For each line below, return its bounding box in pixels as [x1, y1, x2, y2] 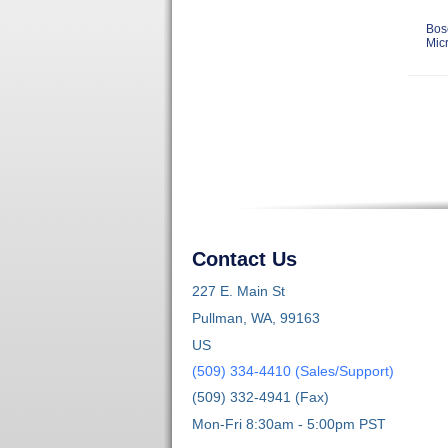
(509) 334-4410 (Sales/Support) [192, 362, 394, 379]
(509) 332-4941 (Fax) [192, 388, 329, 405]
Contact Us [192, 247, 297, 270]
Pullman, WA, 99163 [192, 309, 320, 326]
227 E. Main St [192, 282, 285, 299]
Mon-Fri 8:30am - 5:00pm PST [192, 415, 386, 432]
